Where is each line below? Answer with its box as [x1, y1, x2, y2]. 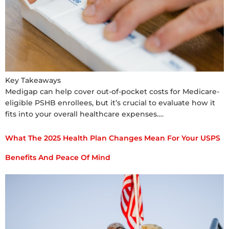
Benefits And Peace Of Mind [5, 152, 110, 162]
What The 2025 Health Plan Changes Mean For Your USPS [5, 133, 220, 143]
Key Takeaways [5, 76, 61, 85]
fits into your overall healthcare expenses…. [5, 109, 164, 119]
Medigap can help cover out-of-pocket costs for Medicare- [5, 87, 219, 97]
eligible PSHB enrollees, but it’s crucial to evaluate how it [5, 98, 215, 108]
